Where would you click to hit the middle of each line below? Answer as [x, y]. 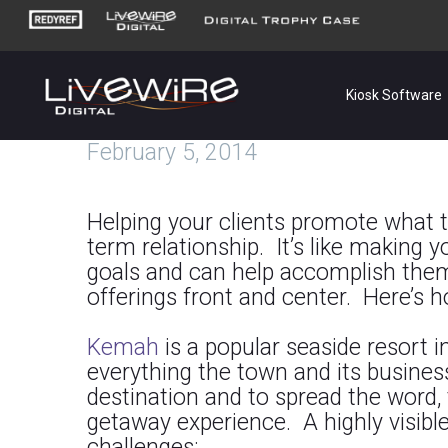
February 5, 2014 [172, 152]
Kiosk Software [394, 95]
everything [139, 373]
